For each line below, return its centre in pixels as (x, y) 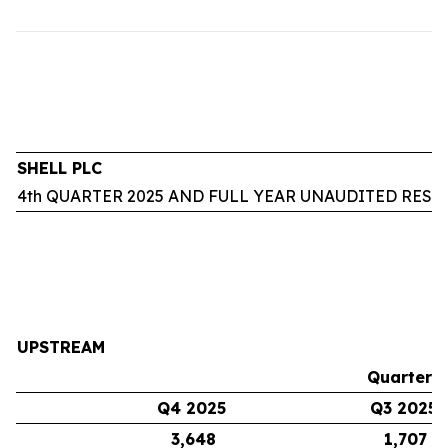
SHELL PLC (59, 168)
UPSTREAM (61, 347)
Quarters (404, 377)
